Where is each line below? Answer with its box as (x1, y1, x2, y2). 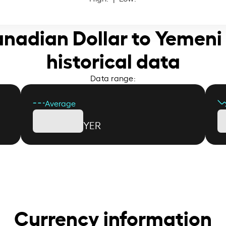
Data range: (90, 72, 136, 83)
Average (44, 97, 76, 108)
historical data (46, 45, 180, 74)
